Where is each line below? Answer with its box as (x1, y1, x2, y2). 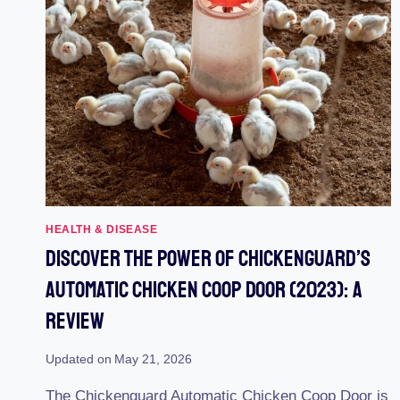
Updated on (46, 352, 112, 366)
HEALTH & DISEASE (46, 223, 158, 237)
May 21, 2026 (114, 352, 193, 366)
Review (46, 307, 104, 337)
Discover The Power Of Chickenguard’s (46, 245, 371, 274)
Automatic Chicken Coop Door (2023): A (46, 276, 362, 305)
